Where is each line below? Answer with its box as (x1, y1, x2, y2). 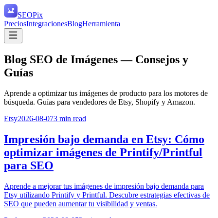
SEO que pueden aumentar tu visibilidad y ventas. (4, 199, 157, 208)
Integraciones (26, 19, 67, 28)
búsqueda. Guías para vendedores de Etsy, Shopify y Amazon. (4, 97, 195, 106)
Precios (4, 19, 26, 28)
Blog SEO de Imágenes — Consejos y (4, 53, 188, 66)
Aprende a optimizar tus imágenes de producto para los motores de (4, 89, 208, 97)
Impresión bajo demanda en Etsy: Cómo (4, 132, 204, 145)
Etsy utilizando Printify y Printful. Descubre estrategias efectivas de (4, 190, 210, 199)
